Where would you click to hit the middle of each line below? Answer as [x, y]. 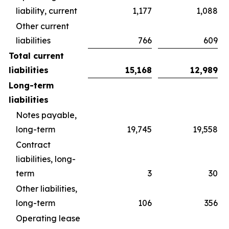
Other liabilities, [47, 189]
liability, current [47, 11]
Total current [36, 56]
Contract [33, 145]
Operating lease [48, 218]
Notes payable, [46, 115]
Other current [42, 26]
